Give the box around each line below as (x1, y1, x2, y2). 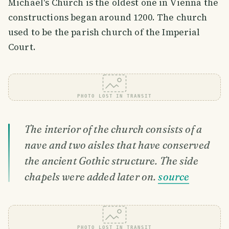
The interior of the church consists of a (25, 123, 202, 135)
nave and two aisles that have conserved (25, 139, 210, 151)
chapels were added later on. (25, 170, 158, 183)
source (158, 170, 190, 183)
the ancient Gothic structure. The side (25, 154, 198, 167)
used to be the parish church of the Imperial (8, 26, 200, 38)
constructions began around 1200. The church (8, 11, 208, 24)
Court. (8, 40, 36, 53)
